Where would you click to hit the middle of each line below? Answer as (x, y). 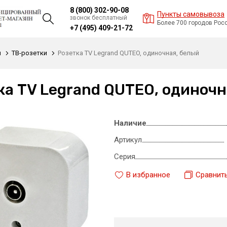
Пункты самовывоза (191, 14)
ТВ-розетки (29, 53)
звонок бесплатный (99, 17)
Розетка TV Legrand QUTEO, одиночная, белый (128, 53)
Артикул (128, 140)
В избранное (148, 175)
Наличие (130, 123)
